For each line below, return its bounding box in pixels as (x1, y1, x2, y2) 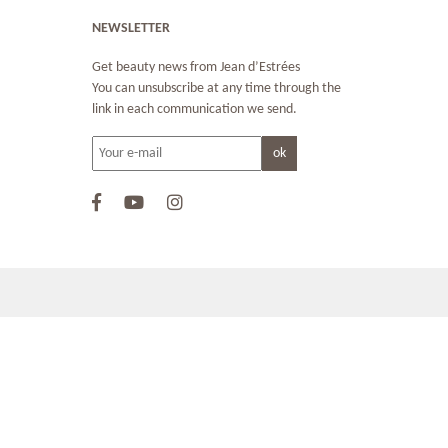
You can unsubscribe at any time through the (91, 81, 341, 97)
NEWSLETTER (91, 21, 170, 37)
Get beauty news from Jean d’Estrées (91, 60, 300, 76)
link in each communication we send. (91, 102, 297, 118)
